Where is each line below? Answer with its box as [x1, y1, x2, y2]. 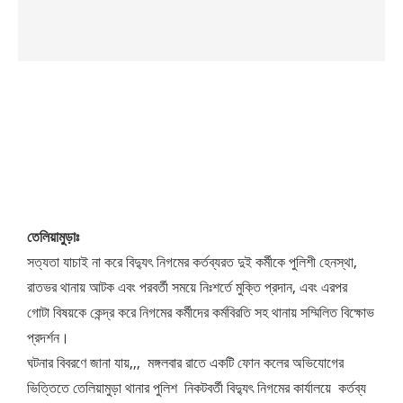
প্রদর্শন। [27, 327, 69, 348]
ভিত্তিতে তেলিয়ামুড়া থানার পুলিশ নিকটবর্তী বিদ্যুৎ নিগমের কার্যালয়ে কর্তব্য [27, 378, 366, 399]
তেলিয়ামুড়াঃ [27, 227, 79, 247]
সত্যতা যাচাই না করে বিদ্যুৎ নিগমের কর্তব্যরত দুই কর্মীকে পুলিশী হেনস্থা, [27, 252, 357, 273]
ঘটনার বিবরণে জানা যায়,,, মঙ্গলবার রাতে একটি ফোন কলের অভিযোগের [27, 353, 344, 373]
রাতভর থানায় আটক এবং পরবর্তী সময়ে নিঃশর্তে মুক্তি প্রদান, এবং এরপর [27, 277, 351, 298]
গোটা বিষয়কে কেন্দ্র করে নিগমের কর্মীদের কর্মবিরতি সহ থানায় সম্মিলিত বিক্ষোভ [27, 302, 374, 323]
